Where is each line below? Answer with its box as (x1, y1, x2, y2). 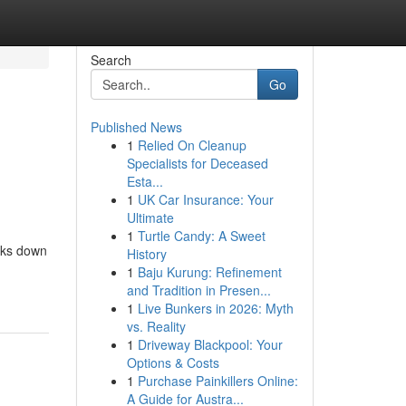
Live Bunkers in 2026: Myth (137, 299, 294, 317)
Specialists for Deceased (126, 154, 268, 172)
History (126, 245, 167, 263)
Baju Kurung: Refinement (137, 263, 282, 281)
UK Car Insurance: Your (137, 190, 274, 208)
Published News (90, 118, 182, 136)
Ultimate (126, 208, 174, 227)
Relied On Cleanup (137, 136, 246, 154)
